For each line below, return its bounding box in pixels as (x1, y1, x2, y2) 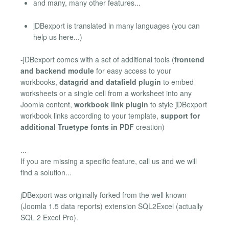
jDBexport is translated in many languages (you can (33, 20, 200, 31)
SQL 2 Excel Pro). (20, 212, 78, 222)
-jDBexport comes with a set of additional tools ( (20, 54, 174, 65)
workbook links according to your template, (20, 110, 161, 121)
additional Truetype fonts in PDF (20, 122, 134, 132)
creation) (134, 122, 165, 132)
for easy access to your (94, 65, 171, 76)
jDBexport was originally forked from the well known (20, 190, 187, 200)
